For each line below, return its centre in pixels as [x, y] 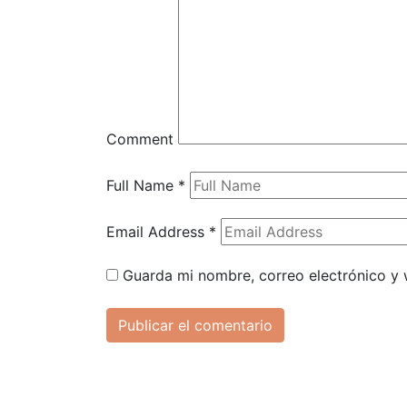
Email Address [158, 231]
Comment [140, 139]
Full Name [142, 185]
